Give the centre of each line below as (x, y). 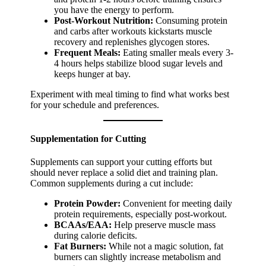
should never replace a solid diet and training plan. (124, 173)
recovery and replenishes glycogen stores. (132, 42)
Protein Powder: (88, 204)
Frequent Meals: (88, 52)
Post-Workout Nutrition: (104, 20)
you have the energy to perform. (114, 9)
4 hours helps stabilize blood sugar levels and (139, 63)
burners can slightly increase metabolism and (138, 257)
